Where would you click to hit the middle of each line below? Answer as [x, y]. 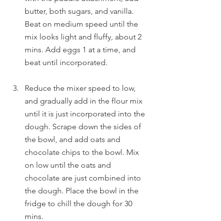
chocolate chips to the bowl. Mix [83, 152]
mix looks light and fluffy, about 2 [84, 37]
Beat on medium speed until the [82, 24]
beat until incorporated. [66, 62]
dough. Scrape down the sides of [84, 127]
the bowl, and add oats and [74, 139]
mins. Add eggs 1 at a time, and [81, 50]
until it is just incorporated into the [86, 114]
